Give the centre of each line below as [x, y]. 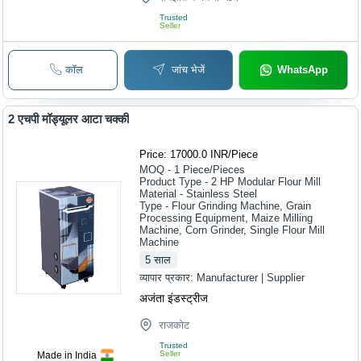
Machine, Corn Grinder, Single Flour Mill [232, 230]
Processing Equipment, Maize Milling [226, 218]
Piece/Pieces [214, 170]
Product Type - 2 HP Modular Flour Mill [230, 182]
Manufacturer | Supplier [251, 278]
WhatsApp [302, 69]
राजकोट [174, 326]
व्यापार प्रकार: [168, 278]
